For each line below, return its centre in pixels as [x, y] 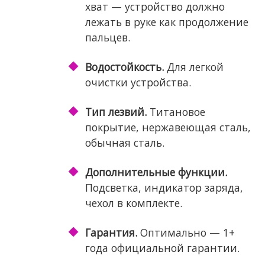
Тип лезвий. [116, 112]
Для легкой [193, 67]
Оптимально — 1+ [186, 232]
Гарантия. [111, 232]
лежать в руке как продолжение [167, 22]
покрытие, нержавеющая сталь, [168, 127]
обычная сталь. [125, 142]
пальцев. [107, 37]
